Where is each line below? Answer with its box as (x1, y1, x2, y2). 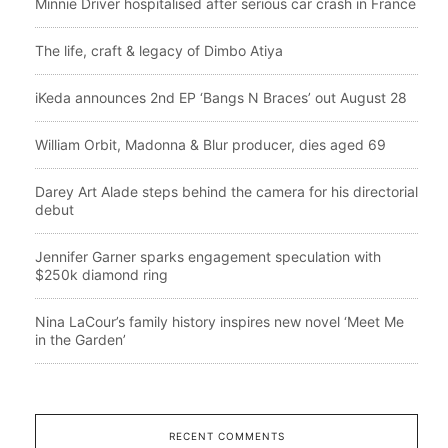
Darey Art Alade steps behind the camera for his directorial (35, 182, 418, 200)
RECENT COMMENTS (168, 429, 285, 442)
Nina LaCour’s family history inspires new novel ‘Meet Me (35, 312, 404, 330)
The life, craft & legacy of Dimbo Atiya (35, 41, 283, 59)
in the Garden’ (35, 330, 126, 348)
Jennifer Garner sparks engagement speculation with (35, 247, 381, 265)
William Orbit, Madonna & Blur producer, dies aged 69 (35, 135, 386, 153)
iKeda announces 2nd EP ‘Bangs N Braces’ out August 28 (35, 88, 407, 106)
